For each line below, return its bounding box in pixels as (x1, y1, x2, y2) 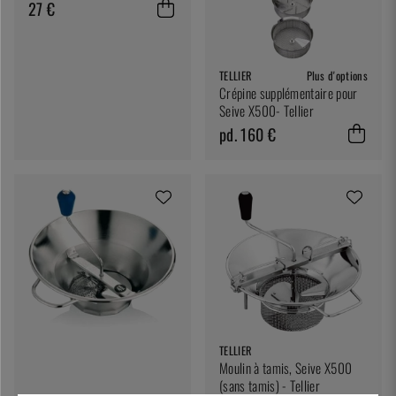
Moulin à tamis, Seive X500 (219, 357, 353, 377)
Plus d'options (306, 66, 368, 84)
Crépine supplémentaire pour (219, 82, 358, 103)
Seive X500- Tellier (219, 100, 315, 120)
